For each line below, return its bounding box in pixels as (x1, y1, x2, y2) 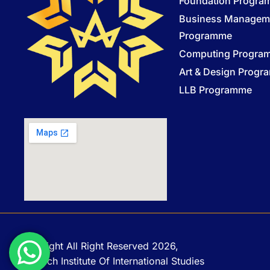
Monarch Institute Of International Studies (18, 254, 204, 267)
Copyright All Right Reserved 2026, (18, 239, 178, 252)
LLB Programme (178, 83, 252, 96)
